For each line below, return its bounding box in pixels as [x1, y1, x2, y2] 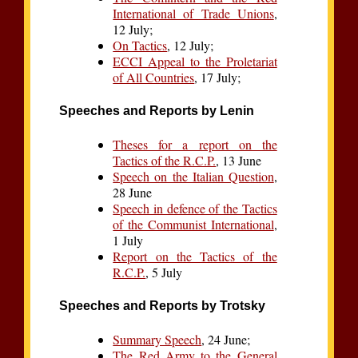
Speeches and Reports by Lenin [59, 104, 255, 118]
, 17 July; [194, 69, 241, 86]
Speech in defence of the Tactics [113, 200, 277, 217]
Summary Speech [113, 331, 202, 348]
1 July [113, 232, 144, 249]
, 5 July [145, 264, 183, 281]
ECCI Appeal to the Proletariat [113, 53, 277, 70]
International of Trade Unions [113, 5, 274, 22]
